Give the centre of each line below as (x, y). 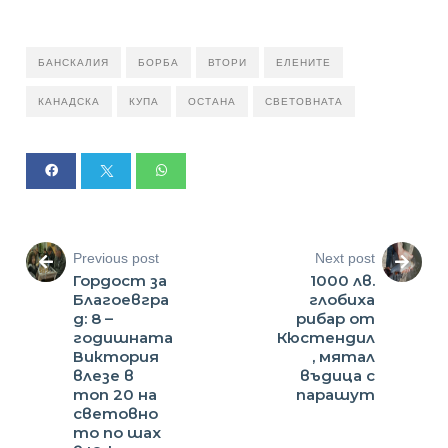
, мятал (343, 356)
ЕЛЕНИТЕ (304, 62)
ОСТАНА (212, 101)
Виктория (116, 356)
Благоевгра (121, 299)
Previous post (116, 257)
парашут (335, 394)
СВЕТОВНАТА (304, 101)
